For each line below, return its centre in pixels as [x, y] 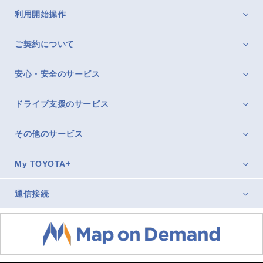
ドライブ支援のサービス [62, 104]
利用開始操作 [41, 14]
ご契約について [45, 44]
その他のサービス [49, 134]
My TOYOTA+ [43, 164]
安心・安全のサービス [58, 74]
